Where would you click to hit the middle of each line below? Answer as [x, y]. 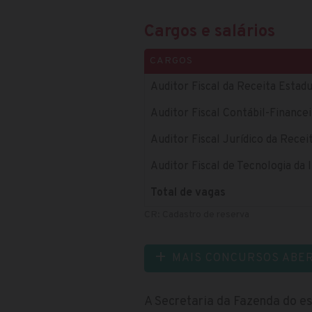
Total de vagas [188, 193]
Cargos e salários [210, 32]
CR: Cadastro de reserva [197, 214]
